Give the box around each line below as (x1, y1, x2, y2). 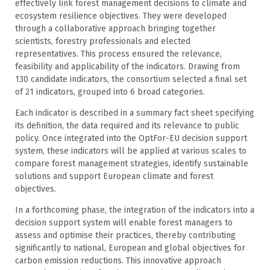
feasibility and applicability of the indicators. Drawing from (15, 61, 240, 72)
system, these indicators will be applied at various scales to (15, 146, 246, 157)
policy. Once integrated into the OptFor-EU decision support (15, 133, 247, 144)
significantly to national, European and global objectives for (15, 243, 245, 254)
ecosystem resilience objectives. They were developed (15, 11, 227, 22)
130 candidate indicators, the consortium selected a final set (15, 74, 246, 85)
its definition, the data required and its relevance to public (15, 121, 239, 131)
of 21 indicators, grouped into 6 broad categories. (15, 87, 205, 98)
